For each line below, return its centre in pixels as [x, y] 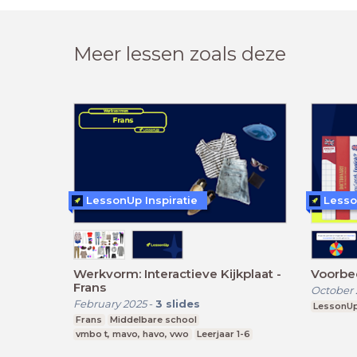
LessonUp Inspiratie [142, 200]
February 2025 [110, 304]
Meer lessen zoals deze [180, 53]
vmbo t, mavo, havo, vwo [133, 334]
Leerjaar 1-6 [223, 334]
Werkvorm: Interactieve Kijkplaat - [177, 274]
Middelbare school [153, 320]
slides [183, 304]
